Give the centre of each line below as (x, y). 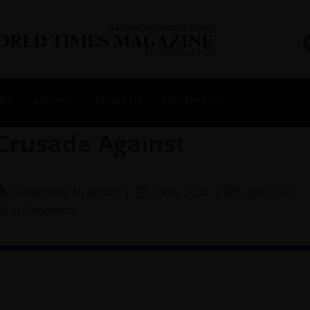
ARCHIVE (54, 100)
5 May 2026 (181, 192)
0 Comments (44, 210)
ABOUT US (118, 100)
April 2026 (270, 192)
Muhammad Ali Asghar (65, 192)
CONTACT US (193, 100)
